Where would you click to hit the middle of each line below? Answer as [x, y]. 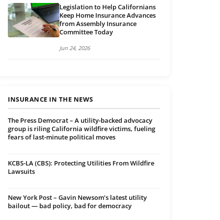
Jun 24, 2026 [75, 48]
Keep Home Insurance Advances [108, 15]
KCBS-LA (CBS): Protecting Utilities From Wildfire [81, 163]
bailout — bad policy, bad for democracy [70, 206]
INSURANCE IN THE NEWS [51, 99]
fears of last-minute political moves [62, 137]
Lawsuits [21, 172]
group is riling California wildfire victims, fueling [82, 129]
